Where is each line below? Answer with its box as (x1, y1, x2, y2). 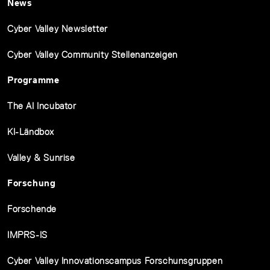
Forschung (7, 177, 56, 188)
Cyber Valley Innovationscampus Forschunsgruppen (7, 255, 223, 266)
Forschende (7, 203, 57, 214)
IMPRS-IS (7, 229, 48, 240)
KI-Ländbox (7, 126, 54, 137)
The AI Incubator (7, 100, 77, 111)
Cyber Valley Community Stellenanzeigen (7, 49, 178, 60)
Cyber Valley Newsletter (7, 23, 108, 34)
